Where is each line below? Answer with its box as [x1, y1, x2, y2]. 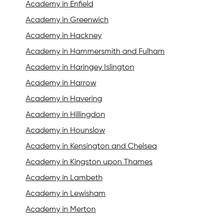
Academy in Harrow [26, 79, 96, 88]
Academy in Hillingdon [26, 111, 105, 119]
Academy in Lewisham [26, 190, 106, 198]
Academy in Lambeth [26, 174, 103, 183]
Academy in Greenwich [26, 16, 109, 25]
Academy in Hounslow [26, 127, 105, 135]
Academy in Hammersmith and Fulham [26, 48, 165, 56]
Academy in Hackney [26, 32, 102, 40]
